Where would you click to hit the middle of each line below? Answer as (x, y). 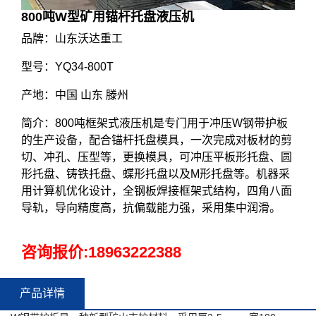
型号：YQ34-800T (67, 66)
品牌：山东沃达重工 (72, 38)
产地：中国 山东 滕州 (75, 95)
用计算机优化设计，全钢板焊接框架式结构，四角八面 (157, 190)
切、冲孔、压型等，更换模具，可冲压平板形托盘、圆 (157, 157)
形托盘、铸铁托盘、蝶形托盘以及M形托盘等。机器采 (156, 174)
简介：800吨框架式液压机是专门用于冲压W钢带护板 (154, 123)
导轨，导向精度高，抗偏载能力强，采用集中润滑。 (151, 207)
